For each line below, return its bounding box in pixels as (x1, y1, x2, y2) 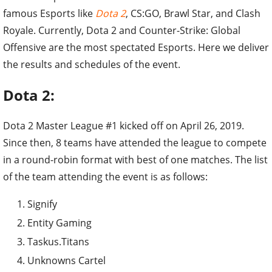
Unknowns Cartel (27, 253, 106, 267)
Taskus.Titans (27, 234, 89, 248)
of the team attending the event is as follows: (3, 169, 208, 183)
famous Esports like (3, 6, 95, 20)
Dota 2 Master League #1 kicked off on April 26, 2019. (3, 118, 244, 132)
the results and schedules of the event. (3, 57, 180, 71)
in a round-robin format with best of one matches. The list (3, 152, 268, 166)
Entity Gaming (27, 216, 92, 229)
